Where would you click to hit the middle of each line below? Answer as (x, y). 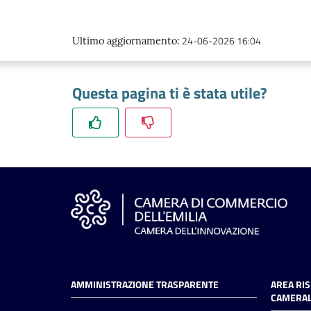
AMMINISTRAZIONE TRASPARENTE (145, 285)
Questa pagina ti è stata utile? (170, 93)
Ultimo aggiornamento (125, 41)
